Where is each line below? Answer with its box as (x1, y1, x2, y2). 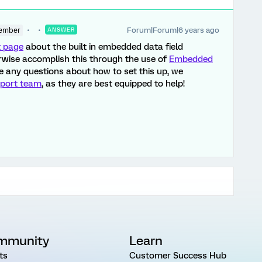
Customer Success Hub (129, 250, 226, 261)
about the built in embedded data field (23, 42, 183, 52)
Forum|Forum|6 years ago (127, 26, 219, 35)
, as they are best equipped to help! (42, 78, 185, 89)
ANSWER (47, 26, 75, 33)
